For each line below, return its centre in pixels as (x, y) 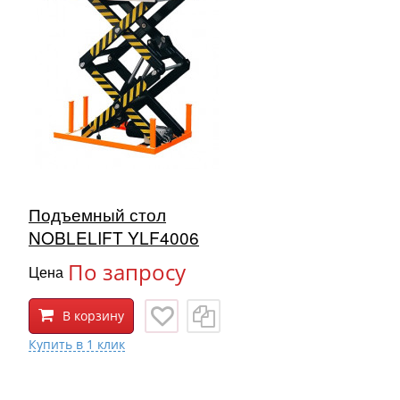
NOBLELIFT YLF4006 (114, 237)
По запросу (127, 272)
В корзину (93, 316)
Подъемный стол (97, 214)
